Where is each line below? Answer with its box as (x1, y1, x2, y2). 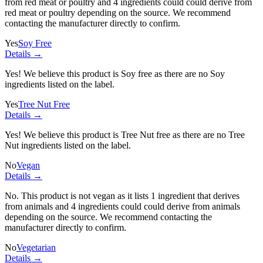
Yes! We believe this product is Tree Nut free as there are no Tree (5, 129, 245, 140)
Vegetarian (16, 242, 56, 252)
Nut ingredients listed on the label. (5, 140, 131, 150)
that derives (195, 190, 240, 201)
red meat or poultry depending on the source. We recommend (5, 7, 231, 18)
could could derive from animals (119, 201, 240, 211)
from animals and (5, 201, 71, 211)
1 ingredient (151, 190, 195, 201)
